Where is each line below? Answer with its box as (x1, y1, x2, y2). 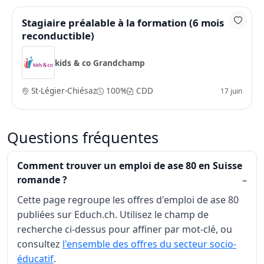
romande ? (17, 173, 67, 186)
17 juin (220, 85, 242, 95)
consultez (17, 237, 62, 250)
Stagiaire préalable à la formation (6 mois (22, 16, 224, 29)
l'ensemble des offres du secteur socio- (62, 237, 236, 250)
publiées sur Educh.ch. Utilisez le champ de (17, 208, 209, 221)
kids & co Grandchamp (55, 57, 145, 68)
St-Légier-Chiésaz (29, 85, 97, 96)
